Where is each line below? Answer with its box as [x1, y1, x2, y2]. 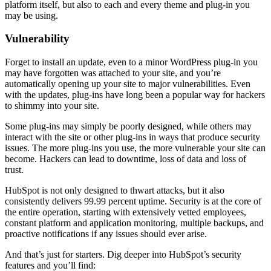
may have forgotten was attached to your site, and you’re [5, 68, 221, 79]
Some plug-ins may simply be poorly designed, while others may [5, 121, 252, 132]
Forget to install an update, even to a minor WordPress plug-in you [5, 57, 258, 68]
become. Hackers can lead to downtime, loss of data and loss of [5, 154, 246, 165]
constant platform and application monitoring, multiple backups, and [5, 218, 264, 229]
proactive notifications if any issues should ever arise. [5, 229, 207, 240]
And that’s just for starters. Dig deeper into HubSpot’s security [5, 249, 241, 260]
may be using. [5, 10, 58, 21]
